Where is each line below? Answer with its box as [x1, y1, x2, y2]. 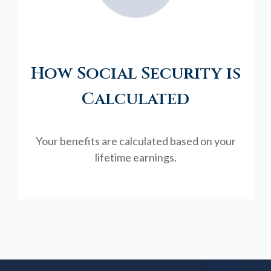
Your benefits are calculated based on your [35, 134, 236, 148]
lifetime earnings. [94, 150, 177, 164]
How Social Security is [30, 62, 241, 85]
